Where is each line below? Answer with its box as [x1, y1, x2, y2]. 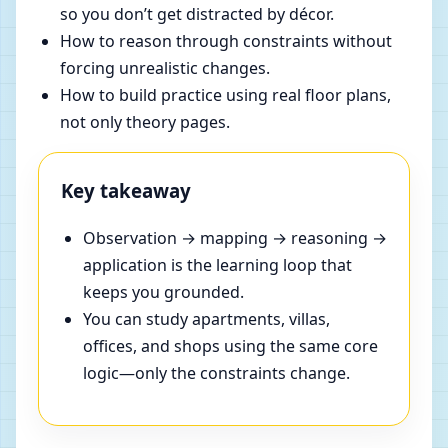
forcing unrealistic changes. [60, 57, 270, 80]
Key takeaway [61, 178, 191, 204]
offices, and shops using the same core [83, 334, 378, 357]
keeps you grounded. [83, 280, 244, 303]
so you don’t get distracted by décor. [60, 3, 334, 26]
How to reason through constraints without [60, 30, 392, 53]
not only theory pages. [60, 111, 230, 134]
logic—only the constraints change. [83, 361, 350, 384]
